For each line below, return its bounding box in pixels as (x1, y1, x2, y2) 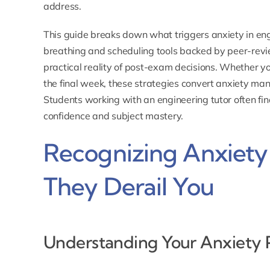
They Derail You (43, 172, 214, 202)
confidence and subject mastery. (43, 110, 184, 122)
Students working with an (43, 93, 157, 106)
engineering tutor (157, 93, 232, 106)
